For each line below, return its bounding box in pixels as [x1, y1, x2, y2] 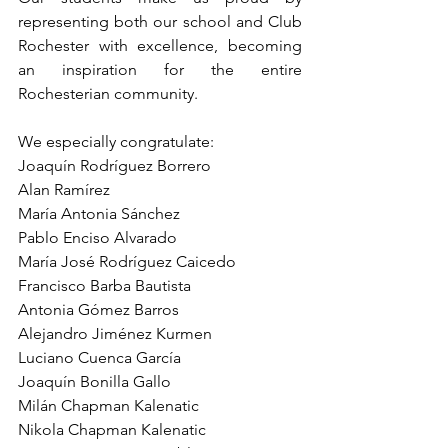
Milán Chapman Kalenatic [18, 396, 199, 415]
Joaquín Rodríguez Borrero [18, 156, 211, 175]
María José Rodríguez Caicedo [18, 252, 236, 271]
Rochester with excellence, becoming [18, 36, 302, 55]
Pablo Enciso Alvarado [18, 228, 177, 247]
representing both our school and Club [18, 12, 302, 31]
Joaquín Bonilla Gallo [18, 372, 171, 391]
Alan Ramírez [18, 180, 110, 199]
